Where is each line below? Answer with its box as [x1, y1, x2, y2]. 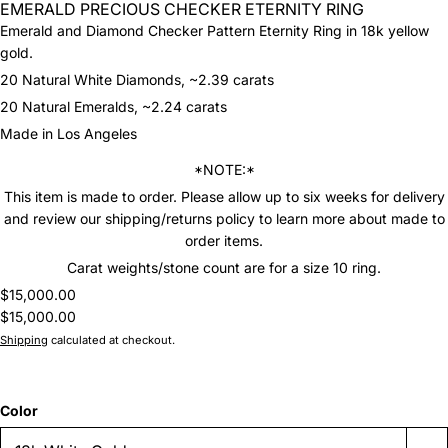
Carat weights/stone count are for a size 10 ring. [67, 259, 381, 276]
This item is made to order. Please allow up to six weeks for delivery [3, 188, 445, 205]
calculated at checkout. [48, 333, 175, 347]
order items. [185, 232, 263, 249]
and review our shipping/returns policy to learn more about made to [3, 210, 445, 227]
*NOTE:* [193, 161, 255, 178]
